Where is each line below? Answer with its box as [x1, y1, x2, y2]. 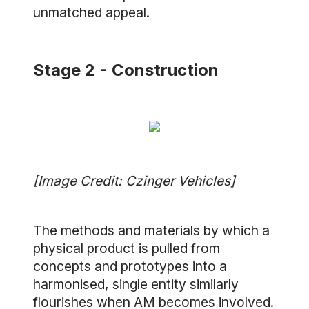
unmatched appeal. [33, 4, 150, 21]
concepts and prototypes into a [33, 258, 227, 275]
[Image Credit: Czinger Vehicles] [33, 172, 235, 189]
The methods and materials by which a [33, 222, 270, 239]
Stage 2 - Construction [33, 60, 219, 80]
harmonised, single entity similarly [33, 276, 239, 292]
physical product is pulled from [33, 240, 220, 257]
